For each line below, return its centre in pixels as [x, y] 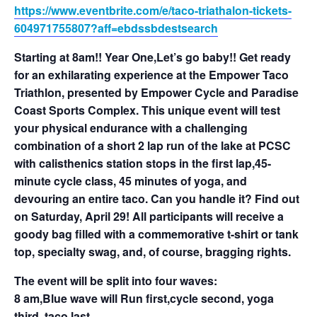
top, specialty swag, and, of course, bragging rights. [152, 252]
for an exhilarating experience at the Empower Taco [151, 75]
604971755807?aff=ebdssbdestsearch [116, 28]
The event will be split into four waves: [116, 281]
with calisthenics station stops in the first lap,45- [143, 163]
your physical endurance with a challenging [131, 128]
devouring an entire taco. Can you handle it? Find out [157, 199]
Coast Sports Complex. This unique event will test [147, 110]
